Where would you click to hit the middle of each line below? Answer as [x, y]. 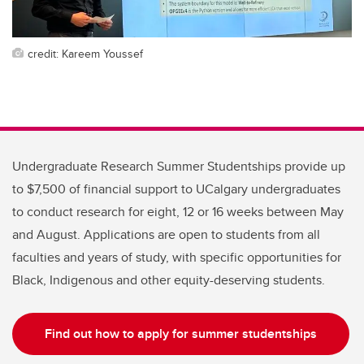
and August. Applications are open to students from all [166, 234]
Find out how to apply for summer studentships [181, 333]
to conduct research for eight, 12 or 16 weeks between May [178, 211]
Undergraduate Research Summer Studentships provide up [179, 166]
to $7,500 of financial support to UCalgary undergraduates [176, 188]
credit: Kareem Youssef [85, 53]
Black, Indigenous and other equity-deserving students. [169, 279]
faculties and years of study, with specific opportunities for [177, 257]
